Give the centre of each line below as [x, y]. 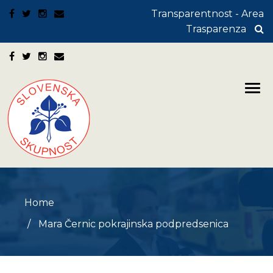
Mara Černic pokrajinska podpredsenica [132, 224]
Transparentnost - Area [207, 14]
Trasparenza [216, 29]
